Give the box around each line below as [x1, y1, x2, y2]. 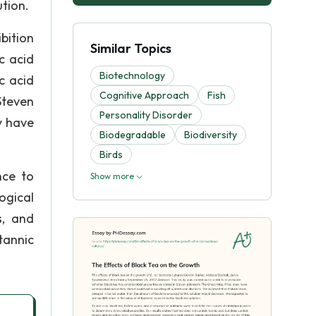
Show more [90, 171, 136, 181]
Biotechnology [99, 69, 165, 82]
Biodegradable [99, 128, 166, 141]
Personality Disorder [99, 109, 193, 121]
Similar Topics [90, 40, 171, 56]
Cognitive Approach [99, 89, 189, 102]
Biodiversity [184, 128, 237, 141]
